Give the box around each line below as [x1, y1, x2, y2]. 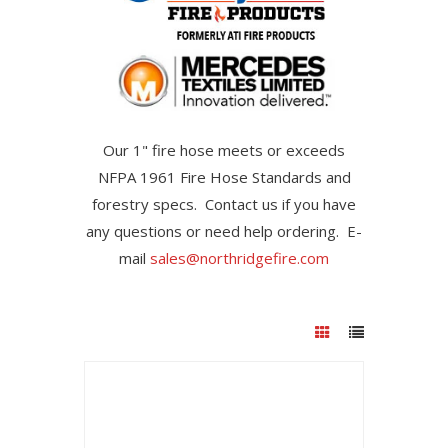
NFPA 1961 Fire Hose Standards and [97, 167, 351, 188]
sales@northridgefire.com [150, 248, 329, 269]
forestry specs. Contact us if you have [92, 194, 356, 215]
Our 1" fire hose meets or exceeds [103, 140, 345, 161]
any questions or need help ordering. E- [86, 221, 362, 242]
